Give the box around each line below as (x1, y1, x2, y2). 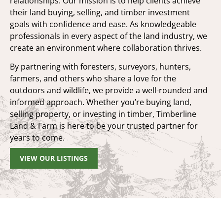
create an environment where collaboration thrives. (10, 42, 202, 53)
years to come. (10, 132, 65, 143)
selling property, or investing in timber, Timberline (10, 108, 196, 119)
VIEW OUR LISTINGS (20, 153, 88, 163)
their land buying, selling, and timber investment (10, 6, 190, 18)
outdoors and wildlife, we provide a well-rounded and (10, 84, 208, 96)
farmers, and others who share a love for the (10, 73, 176, 84)
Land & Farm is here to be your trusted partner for (10, 120, 198, 131)
